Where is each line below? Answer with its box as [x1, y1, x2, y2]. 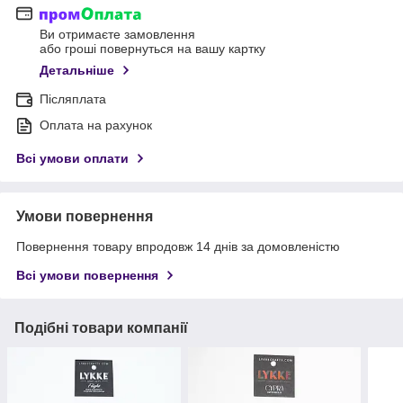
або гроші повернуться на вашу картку [40, 41, 265, 57]
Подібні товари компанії [14, 320, 188, 336]
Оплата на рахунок [40, 118, 152, 133]
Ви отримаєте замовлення [40, 27, 195, 42]
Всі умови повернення [16, 268, 158, 283]
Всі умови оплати [16, 151, 129, 166]
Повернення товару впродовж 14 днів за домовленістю [16, 239, 340, 255]
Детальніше [40, 63, 114, 78]
